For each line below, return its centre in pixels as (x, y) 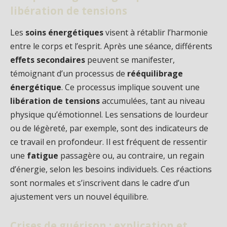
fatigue (43, 155)
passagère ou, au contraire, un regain (131, 155)
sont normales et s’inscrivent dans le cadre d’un (100, 183)
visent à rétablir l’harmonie (156, 32)
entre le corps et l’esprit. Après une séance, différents (111, 46)
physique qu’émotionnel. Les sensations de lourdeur (109, 114)
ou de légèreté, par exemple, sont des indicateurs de (109, 128)
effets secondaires (48, 60)
